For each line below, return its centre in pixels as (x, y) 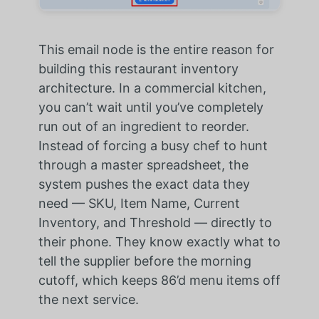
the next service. (88, 299)
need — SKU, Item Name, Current (139, 203)
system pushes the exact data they (144, 184)
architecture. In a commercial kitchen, (152, 88)
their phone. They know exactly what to (159, 241)
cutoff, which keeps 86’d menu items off (159, 280)
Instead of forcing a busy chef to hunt (153, 145)
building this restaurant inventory (138, 68)
